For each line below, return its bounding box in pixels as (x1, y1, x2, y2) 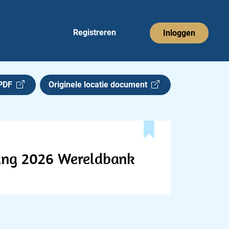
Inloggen (163, 28, 195, 38)
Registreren (73, 28, 116, 37)
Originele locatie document (49, 80, 151, 89)
